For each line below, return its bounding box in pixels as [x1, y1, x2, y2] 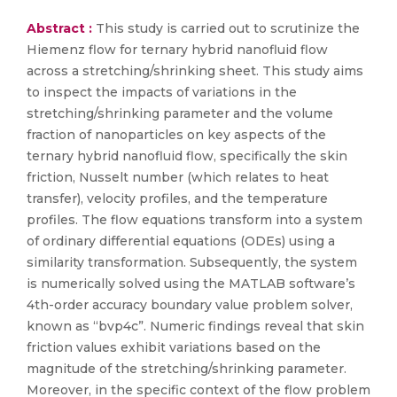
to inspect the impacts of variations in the [27, 84, 297, 100]
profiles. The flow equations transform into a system [27, 212, 362, 228]
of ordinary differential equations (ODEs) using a [27, 233, 335, 249]
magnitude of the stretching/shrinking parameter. [27, 361, 346, 377]
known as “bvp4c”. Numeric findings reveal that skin [27, 318, 364, 334]
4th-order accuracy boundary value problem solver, [27, 297, 353, 313]
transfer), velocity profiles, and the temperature [27, 191, 328, 206]
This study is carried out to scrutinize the [96, 20, 360, 36]
